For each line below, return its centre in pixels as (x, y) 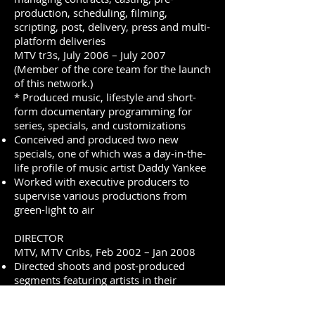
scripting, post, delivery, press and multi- (112, 27)
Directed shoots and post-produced (99, 266)
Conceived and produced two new (96, 139)
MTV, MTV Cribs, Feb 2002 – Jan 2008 (105, 252)
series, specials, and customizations (100, 125)
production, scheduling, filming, (91, 13)
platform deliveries (60, 41)
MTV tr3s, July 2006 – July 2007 (90, 55)
